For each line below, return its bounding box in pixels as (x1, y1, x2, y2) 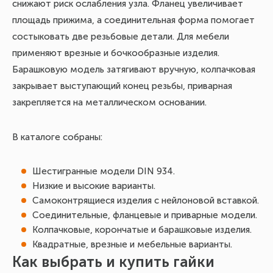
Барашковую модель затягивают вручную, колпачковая (12, 64, 255, 75)
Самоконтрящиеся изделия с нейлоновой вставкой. (32, 195, 259, 206)
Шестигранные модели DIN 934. (32, 166, 175, 177)
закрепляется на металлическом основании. (12, 97, 207, 108)
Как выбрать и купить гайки (12, 253, 214, 271)
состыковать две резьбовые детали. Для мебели (12, 31, 229, 42)
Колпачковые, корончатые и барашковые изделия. (32, 224, 252, 235)
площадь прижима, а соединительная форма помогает (12, 15, 255, 26)
